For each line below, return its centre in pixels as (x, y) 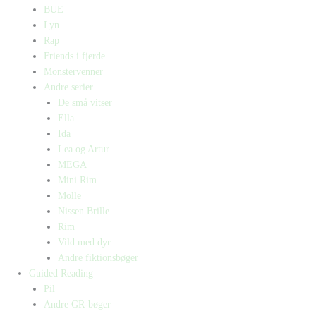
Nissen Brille (84, 211)
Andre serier (68, 87)
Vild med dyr (85, 242)
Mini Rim (78, 180)
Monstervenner (73, 71)
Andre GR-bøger (77, 304)
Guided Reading (61, 273)
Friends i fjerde (74, 56)
